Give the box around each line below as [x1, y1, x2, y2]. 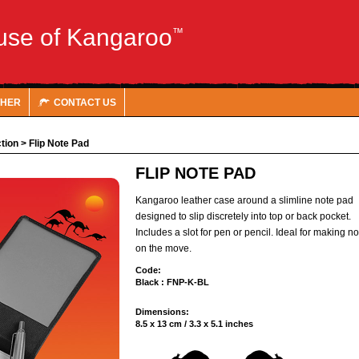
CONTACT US [53, 97, 116, 108]
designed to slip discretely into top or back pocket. [135, 211, 351, 222]
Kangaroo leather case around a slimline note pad [135, 195, 353, 206]
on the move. [135, 243, 192, 254]
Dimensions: [135, 307, 189, 317]
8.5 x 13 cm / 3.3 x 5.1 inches [135, 319, 253, 329]
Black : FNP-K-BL [135, 277, 209, 287]
